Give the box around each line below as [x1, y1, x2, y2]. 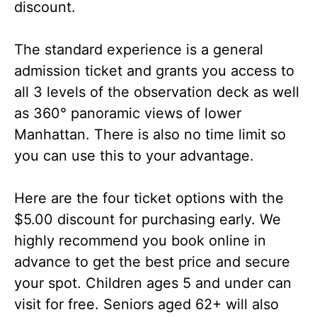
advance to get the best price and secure [14, 253, 290, 270]
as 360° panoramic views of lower [14, 104, 241, 122]
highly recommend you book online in [14, 231, 266, 249]
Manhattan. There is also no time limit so [14, 125, 286, 143]
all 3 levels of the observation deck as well [14, 83, 299, 100]
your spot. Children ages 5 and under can [14, 274, 292, 292]
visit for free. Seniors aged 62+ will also [14, 295, 279, 313]
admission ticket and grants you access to [14, 62, 294, 79]
